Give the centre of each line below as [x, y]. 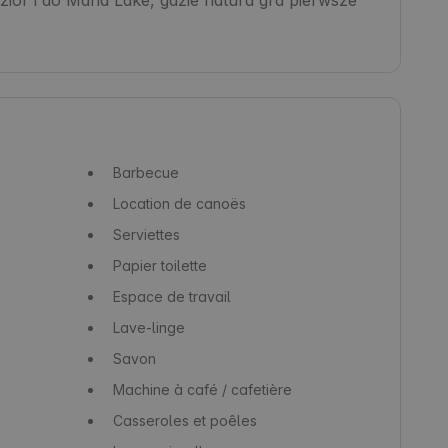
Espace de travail [171, 296]
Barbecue [145, 172]
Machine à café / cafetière [202, 389]
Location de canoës [179, 203]
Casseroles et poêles [184, 420]
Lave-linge [148, 327]
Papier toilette [159, 265]
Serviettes [146, 234]
